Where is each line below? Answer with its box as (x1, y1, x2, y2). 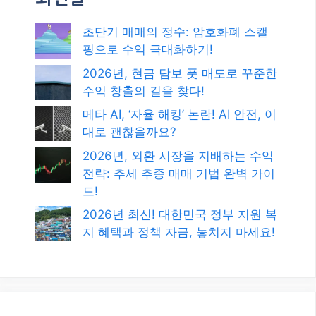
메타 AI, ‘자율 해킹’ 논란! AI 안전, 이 (83, 107, 276, 122)
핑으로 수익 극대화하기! (83, 42, 213, 57)
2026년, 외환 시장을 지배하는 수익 (83, 148, 274, 163)
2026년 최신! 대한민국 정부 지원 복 (83, 207, 277, 222)
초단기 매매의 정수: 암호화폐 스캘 (83, 25, 268, 39)
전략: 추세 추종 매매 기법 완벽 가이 (83, 166, 275, 181)
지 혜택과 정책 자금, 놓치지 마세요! (83, 225, 275, 240)
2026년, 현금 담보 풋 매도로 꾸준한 (83, 66, 277, 80)
